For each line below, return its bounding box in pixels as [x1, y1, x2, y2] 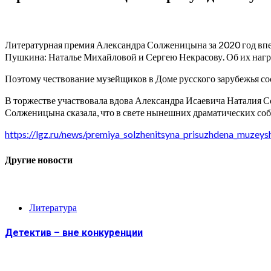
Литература [29, 201, 77, 214]
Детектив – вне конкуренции [5, 226, 143, 238]
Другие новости [5, 153, 73, 168]
